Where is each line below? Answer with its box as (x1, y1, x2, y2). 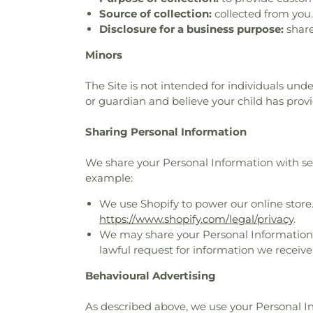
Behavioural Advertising (85, 269, 216, 282)
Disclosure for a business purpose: (99, 22, 284, 36)
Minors (85, 48, 122, 61)
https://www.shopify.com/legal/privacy (99, 212, 293, 226)
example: (85, 171, 133, 184)
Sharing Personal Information (85, 125, 247, 138)
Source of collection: (99, 7, 212, 20)
